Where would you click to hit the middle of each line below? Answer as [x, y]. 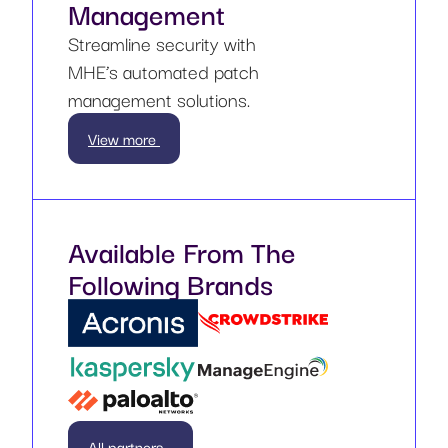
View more [124, 137]
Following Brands [170, 282]
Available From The [182, 250]
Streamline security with [162, 42]
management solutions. [159, 98]
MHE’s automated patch [163, 70]
